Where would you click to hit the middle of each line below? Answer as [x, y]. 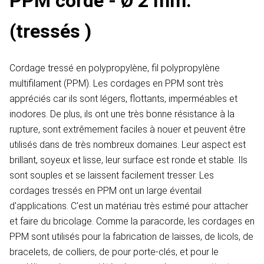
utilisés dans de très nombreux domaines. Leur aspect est [128, 145]
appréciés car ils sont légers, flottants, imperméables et [123, 99]
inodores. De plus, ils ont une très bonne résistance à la [122, 114]
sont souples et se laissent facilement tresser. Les [112, 176]
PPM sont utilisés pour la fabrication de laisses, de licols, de [131, 237]
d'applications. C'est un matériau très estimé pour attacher [129, 206]
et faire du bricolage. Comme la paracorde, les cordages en [132, 222]
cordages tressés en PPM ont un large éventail [105, 191]
